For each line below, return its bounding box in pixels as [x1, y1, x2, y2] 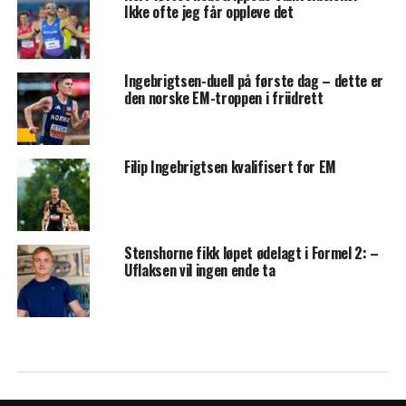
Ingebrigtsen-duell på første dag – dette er [123, 70, 384, 92]
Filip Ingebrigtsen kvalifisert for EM [123, 156, 337, 179]
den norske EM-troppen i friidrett [123, 87, 324, 110]
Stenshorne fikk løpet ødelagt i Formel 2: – [123, 242, 380, 265]
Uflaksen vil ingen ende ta [123, 259, 275, 282]
